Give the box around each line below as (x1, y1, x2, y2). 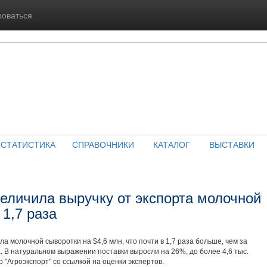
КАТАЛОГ (153, 138, 190, 150)
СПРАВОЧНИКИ (72, 138, 134, 150)
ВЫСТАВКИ (209, 138, 254, 150)
